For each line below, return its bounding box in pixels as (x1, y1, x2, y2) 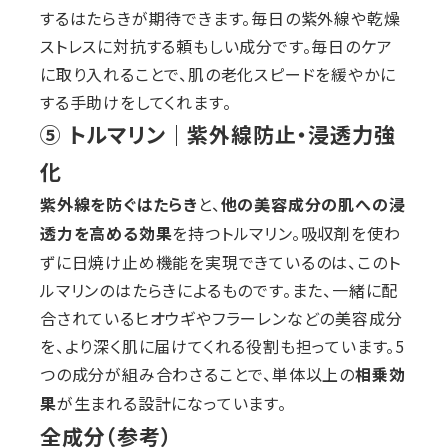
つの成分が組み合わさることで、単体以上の (40, 362, 355, 387)
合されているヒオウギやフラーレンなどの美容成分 (40, 306, 403, 331)
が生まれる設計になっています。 (56, 391, 287, 416)
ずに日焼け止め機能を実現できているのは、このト (40, 250, 401, 275)
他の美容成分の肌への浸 (220, 195, 406, 216)
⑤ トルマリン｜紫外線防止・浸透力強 (40, 119, 396, 150)
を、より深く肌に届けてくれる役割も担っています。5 (40, 334, 405, 359)
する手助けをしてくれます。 (40, 90, 232, 115)
